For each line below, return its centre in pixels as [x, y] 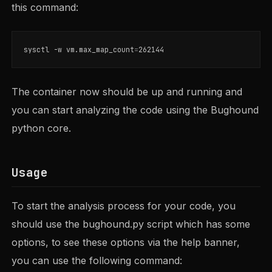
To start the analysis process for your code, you [124, 206]
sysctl [39, 49]
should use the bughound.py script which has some [131, 224]
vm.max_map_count [98, 49]
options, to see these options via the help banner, [126, 242]
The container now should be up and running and [127, 91]
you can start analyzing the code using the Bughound [135, 110]
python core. [42, 128]
